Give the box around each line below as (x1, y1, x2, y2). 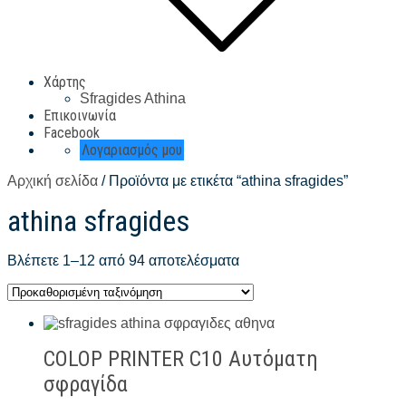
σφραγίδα (43, 372, 128, 397)
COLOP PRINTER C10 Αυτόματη (43, 346, 318, 372)
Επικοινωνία (43, 107, 116, 124)
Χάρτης (43, 73, 86, 91)
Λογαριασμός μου (82, 141, 182, 159)
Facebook (43, 124, 100, 141)
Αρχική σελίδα (7, 173, 98, 188)
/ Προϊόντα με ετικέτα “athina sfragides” (98, 173, 348, 188)
